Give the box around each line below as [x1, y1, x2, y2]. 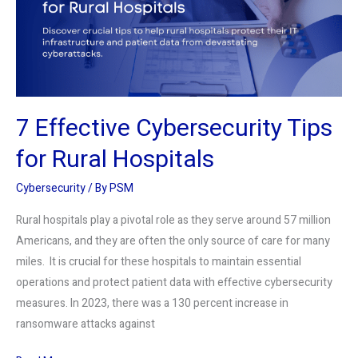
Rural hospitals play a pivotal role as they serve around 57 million [16, 211, 331, 229]
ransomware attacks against [16, 315, 155, 332]
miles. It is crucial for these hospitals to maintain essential [16, 253, 301, 270]
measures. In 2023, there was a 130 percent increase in [16, 294, 288, 312]
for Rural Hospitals [16, 142, 214, 178]
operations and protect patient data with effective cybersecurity [16, 273, 332, 291]
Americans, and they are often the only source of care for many [16, 232, 330, 249]
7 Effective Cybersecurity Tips [16, 111, 332, 147]
